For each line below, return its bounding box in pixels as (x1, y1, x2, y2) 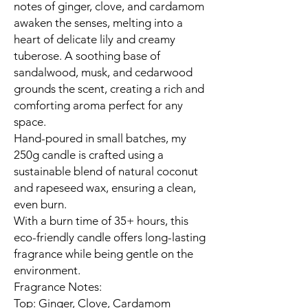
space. (14, 115, 46, 129)
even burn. (14, 197, 67, 211)
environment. (14, 263, 80, 277)
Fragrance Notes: (14, 280, 102, 294)
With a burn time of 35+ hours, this (14, 214, 188, 228)
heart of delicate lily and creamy (14, 32, 175, 46)
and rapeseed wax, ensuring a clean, (14, 181, 196, 195)
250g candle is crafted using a (14, 148, 164, 162)
